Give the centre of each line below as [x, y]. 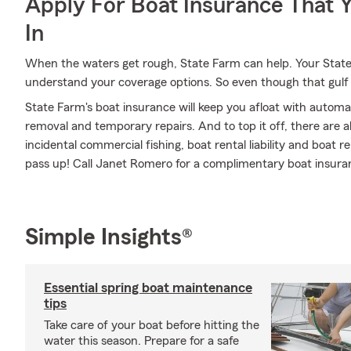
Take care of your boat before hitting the [152, 325]
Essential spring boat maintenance [148, 288]
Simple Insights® [109, 237]
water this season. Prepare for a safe [141, 341]
